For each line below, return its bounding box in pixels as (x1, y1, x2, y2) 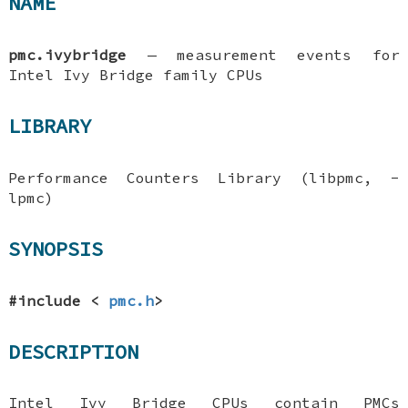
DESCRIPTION (8, 338, 139, 364)
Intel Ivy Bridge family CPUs (8, 65, 264, 84)
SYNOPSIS (8, 236, 104, 262)
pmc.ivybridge (8, 45, 127, 64)
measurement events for (177, 45, 400, 64)
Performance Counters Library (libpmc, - (8, 168, 400, 187)
